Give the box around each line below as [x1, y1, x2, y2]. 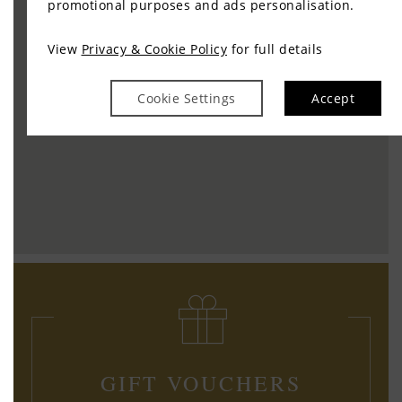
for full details [227, 40, 323, 57]
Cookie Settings [137, 90, 236, 107]
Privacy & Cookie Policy [81, 40, 227, 57]
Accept [311, 90, 354, 107]
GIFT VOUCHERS [100, 369, 301, 398]
